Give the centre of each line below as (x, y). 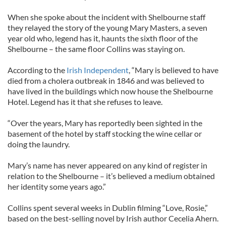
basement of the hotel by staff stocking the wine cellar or (105, 133)
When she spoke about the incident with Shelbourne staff (106, 17)
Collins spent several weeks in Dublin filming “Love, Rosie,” (108, 208)
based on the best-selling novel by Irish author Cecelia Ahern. (113, 218)
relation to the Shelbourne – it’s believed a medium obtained (111, 176)
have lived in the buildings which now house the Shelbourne (110, 91)
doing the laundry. (39, 144)
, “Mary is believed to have (174, 70)
